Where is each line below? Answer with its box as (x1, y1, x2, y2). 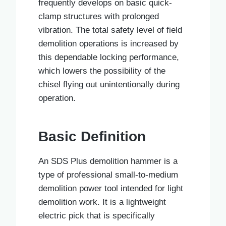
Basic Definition (38, 128, 146, 144)
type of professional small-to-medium (38, 169, 178, 180)
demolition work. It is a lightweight (38, 197, 166, 207)
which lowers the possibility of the (38, 66, 165, 76)
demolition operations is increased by (38, 38, 179, 48)
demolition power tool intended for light (38, 183, 183, 193)
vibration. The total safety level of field (38, 25, 182, 35)
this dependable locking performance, (38, 52, 179, 62)
